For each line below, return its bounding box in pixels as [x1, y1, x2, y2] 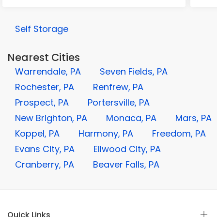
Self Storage [15, 23, 68, 35]
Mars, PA [175, 112, 212, 124]
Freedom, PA [152, 127, 206, 139]
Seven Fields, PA [100, 65, 168, 77]
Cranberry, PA [15, 158, 74, 170]
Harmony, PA [78, 127, 133, 139]
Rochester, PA [15, 81, 74, 93]
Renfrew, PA [93, 81, 143, 93]
